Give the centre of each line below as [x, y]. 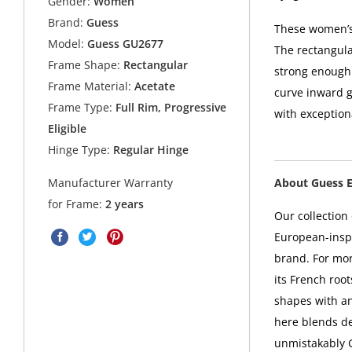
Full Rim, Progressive [170, 108]
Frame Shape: [84, 65]
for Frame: [77, 204]
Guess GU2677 [126, 44]
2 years [125, 204]
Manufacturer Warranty [111, 183]
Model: [66, 44]
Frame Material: [90, 86]
